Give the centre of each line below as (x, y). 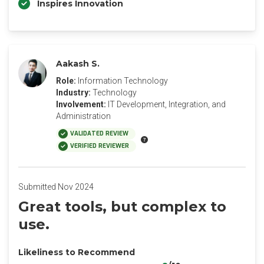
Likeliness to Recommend (77, 252)
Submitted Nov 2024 (56, 187)
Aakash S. (78, 64)
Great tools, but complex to (122, 207)
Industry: (73, 93)
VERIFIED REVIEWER (100, 146)
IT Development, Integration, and (167, 104)
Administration (83, 116)
